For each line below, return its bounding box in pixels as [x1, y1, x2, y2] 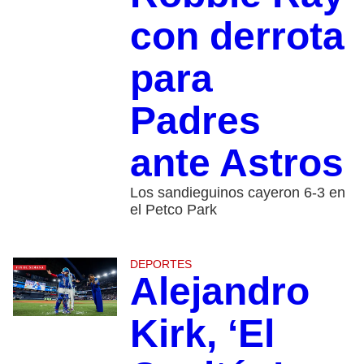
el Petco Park [129, 201, 217, 218]
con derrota [129, 15, 344, 58]
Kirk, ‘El [129, 312, 275, 355]
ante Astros [129, 141, 344, 184]
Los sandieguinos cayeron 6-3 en [129, 184, 345, 201]
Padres [129, 99, 261, 142]
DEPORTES [129, 258, 192, 271]
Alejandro [129, 270, 310, 313]
